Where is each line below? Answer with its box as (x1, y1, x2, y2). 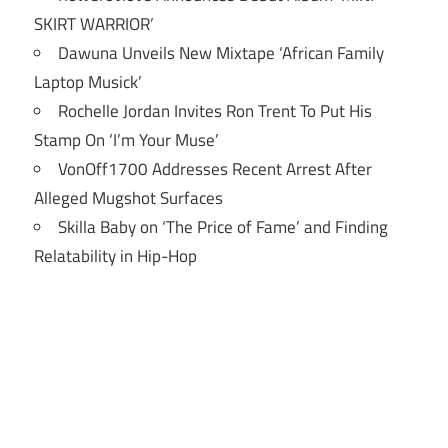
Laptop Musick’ (34, 68, 142, 95)
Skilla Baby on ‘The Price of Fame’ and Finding (58, 213, 388, 240)
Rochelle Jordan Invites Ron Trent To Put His (58, 97, 372, 124)
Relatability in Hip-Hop (34, 242, 197, 269)
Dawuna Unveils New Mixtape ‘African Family (58, 39, 384, 66)
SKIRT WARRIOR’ (34, 10, 154, 37)
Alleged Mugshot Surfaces (34, 184, 223, 211)
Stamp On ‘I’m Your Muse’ (34, 126, 219, 153)
